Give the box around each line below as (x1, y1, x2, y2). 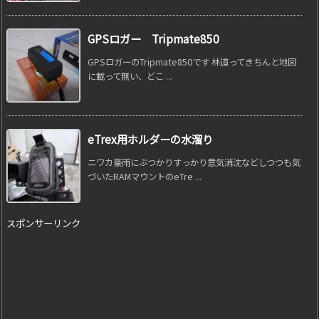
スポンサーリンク (6, 215, 80, 230)
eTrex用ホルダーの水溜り (88, 130, 213, 147)
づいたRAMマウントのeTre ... (88, 169, 202, 183)
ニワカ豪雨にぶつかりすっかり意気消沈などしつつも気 (88, 155, 300, 169)
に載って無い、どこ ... (88, 69, 172, 83)
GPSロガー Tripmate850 (88, 30, 219, 46)
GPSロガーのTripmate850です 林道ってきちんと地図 (88, 55, 296, 68)
